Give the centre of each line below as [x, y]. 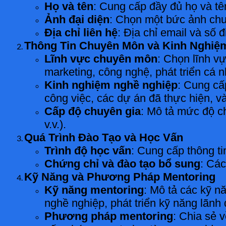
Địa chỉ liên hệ [81, 32]
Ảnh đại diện [77, 19]
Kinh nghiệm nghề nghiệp [111, 85]
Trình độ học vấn [88, 150]
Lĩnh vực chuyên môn [101, 59]
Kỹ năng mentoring [94, 190]
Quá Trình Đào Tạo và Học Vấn [104, 137]
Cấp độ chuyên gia [93, 111]
